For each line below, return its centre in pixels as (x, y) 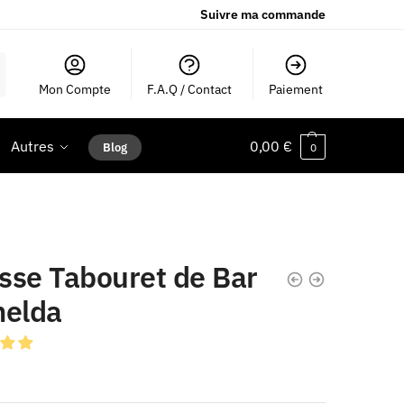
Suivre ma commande (263, 14)
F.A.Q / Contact (190, 89)
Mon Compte (74, 89)
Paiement (295, 89)
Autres (32, 146)
